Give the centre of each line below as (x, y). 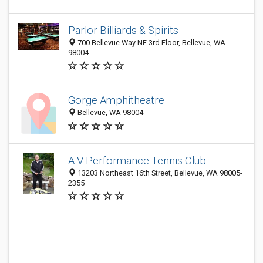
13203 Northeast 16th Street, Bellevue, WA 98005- (159, 173)
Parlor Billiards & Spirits (123, 30)
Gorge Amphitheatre (116, 100)
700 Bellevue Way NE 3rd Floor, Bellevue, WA (151, 43)
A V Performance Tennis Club (137, 161)
